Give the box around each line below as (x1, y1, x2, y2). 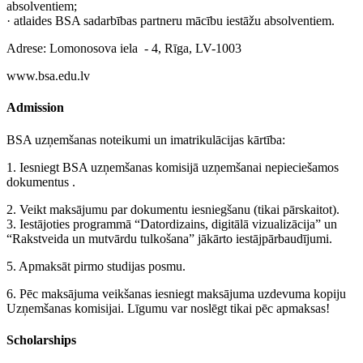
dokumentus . (6, 174, 75, 189)
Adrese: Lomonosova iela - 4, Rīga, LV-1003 (6, 41, 241, 55)
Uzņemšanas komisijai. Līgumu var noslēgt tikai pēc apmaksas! (6, 301, 330, 315)
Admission (6, 100, 64, 115)
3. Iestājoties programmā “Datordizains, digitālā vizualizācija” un (6, 216, 337, 231)
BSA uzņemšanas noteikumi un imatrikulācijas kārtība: (6, 132, 285, 147)
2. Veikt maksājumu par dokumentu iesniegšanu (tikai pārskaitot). (6, 202, 340, 216)
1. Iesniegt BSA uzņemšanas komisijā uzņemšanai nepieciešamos (6, 160, 339, 174)
